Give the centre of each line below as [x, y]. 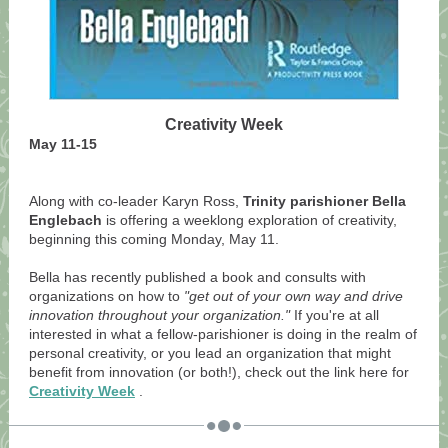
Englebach [65, 220]
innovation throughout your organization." [159, 315]
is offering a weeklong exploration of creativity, [251, 220]
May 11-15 [63, 144]
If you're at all [336, 315]
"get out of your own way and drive [293, 296]
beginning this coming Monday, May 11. [154, 239]
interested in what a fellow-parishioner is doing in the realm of [223, 334]
